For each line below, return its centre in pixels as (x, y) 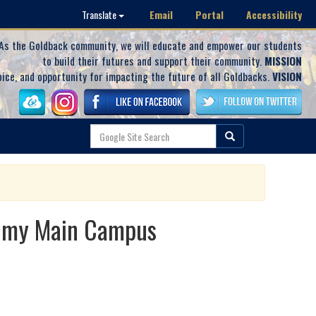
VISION (287, 76)
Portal (209, 14)
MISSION (283, 61)
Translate (100, 14)
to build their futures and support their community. (153, 61)
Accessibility (274, 14)
